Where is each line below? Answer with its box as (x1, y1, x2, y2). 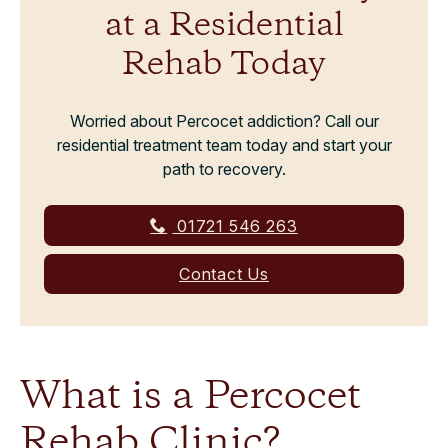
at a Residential (104, 4, 344, 49)
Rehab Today (122, 43, 326, 88)
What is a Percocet (20, 370, 361, 424)
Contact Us (179, 264, 269, 284)
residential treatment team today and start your (56, 135, 392, 155)
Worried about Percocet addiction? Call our (69, 111, 379, 131)
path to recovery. (162, 159, 286, 179)
